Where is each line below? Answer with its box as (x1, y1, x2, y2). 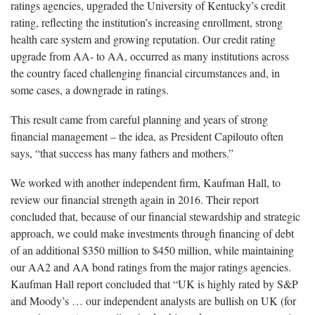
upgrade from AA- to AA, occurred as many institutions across (11, 48, 289, 63)
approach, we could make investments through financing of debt (11, 225, 294, 240)
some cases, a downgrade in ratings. (11, 82, 172, 97)
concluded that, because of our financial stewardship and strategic (11, 208, 300, 224)
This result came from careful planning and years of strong (11, 111, 268, 127)
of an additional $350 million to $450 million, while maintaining (11, 242, 294, 257)
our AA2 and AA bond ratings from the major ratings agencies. (11, 259, 295, 274)
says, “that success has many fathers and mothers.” (11, 145, 233, 160)
